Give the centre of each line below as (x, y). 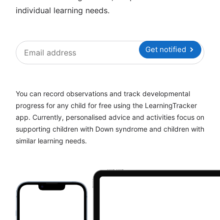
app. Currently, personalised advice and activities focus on (110, 117)
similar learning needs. (51, 141)
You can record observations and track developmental (103, 94)
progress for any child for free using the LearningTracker (106, 105)
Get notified (166, 49)
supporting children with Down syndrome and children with (110, 129)
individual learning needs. (63, 10)
